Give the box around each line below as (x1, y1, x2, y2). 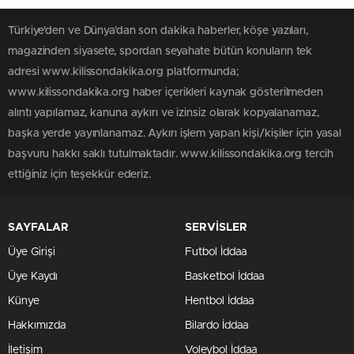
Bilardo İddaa (185, 320, 248, 331)
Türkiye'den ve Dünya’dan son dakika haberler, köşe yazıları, (8, 25, 308, 36)
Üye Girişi (8, 247, 55, 258)
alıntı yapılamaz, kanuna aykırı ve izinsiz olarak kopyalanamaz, (8, 107, 319, 119)
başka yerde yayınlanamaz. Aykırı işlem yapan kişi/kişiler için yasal (8, 128, 342, 139)
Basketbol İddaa (185, 271, 264, 282)
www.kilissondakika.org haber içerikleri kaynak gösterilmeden (8, 87, 323, 98)
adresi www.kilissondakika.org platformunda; (8, 66, 239, 77)
